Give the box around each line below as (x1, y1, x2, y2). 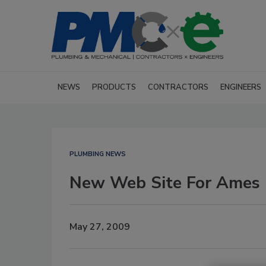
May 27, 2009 (69, 220, 130, 233)
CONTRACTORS (148, 82, 208, 93)
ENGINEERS (220, 82, 261, 93)
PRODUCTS (92, 82, 136, 93)
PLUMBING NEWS (69, 150, 126, 159)
